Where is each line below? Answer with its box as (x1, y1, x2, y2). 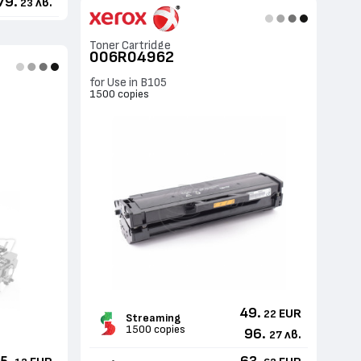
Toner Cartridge (89, 39, 172, 52)
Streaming (126, 312, 181, 324)
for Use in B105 (89, 76, 168, 89)
